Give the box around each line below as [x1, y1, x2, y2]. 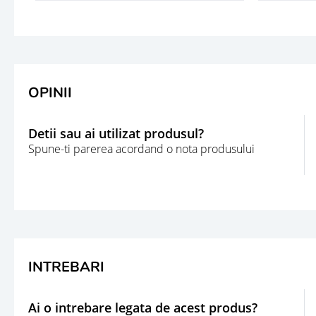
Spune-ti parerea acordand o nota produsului [28, 141, 255, 157]
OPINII [28, 83, 72, 102]
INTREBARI [28, 257, 104, 276]
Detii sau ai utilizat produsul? [28, 125, 204, 142]
